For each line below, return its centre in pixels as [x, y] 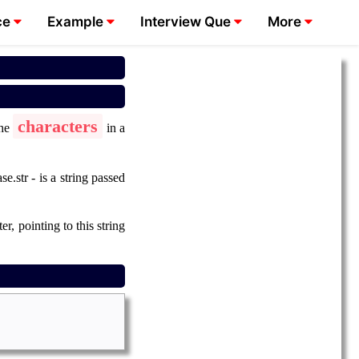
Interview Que [188, 22]
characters [58, 127]
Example [77, 22]
